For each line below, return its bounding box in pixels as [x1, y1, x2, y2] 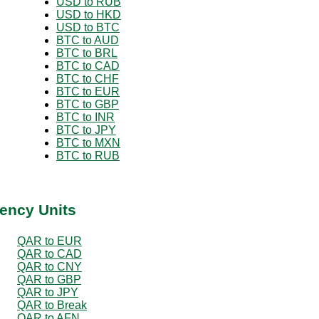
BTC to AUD [56, 33, 119, 46]
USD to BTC [56, 21, 120, 33]
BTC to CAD [56, 59, 120, 72]
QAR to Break [17, 298, 87, 311]
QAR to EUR [17, 234, 82, 247]
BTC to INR [56, 110, 115, 123]
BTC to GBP [56, 98, 119, 110]
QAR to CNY [17, 260, 82, 273]
